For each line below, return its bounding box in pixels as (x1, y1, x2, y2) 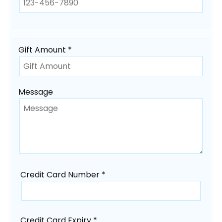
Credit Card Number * (20, 169, 106, 181)
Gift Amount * (18, 44, 72, 55)
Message (18, 86, 54, 98)
